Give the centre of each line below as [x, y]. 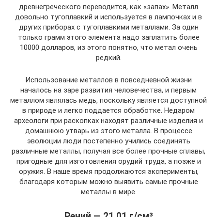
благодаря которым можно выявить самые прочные [108, 181]
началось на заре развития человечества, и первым [108, 90]
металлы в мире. [108, 192]
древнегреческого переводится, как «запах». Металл [108, 7]
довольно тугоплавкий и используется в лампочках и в [108, 17]
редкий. [108, 57]
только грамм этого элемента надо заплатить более [108, 37]
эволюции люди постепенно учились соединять [108, 141]
